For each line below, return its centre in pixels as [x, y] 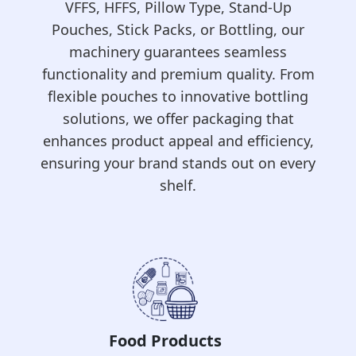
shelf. [178, 185]
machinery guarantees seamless [178, 52]
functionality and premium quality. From [178, 74]
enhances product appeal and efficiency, [178, 141]
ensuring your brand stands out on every [178, 163]
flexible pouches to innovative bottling [178, 96]
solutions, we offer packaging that [178, 118]
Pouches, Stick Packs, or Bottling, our [178, 29]
